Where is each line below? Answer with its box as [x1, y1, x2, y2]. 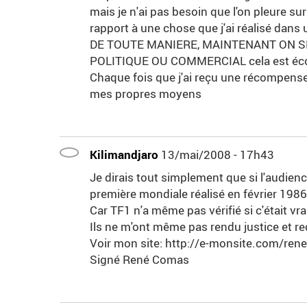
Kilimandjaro [90, 147, 158, 163]
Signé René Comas [90, 251, 189, 268]
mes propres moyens [90, 86, 201, 102]
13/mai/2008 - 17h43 [161, 147, 274, 163]
